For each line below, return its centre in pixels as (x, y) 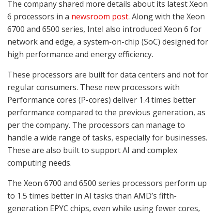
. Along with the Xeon (167, 16)
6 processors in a (39, 16)
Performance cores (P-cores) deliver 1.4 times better (101, 100)
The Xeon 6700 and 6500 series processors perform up (107, 183)
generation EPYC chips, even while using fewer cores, (104, 208)
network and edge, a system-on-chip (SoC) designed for (108, 41)
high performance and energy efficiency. (81, 54)
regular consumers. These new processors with (93, 87)
